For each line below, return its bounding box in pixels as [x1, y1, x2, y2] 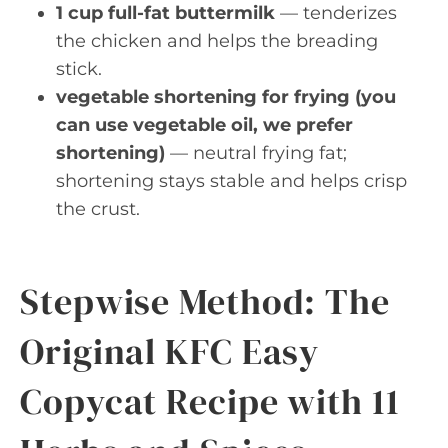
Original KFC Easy [20, 326, 320, 376]
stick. [56, 57, 102, 80]
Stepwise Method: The [20, 276, 390, 326]
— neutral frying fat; [165, 141, 347, 164]
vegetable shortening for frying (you [56, 85, 396, 108]
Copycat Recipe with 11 [20, 376, 400, 426]
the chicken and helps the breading [56, 29, 378, 52]
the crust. [56, 197, 140, 220]
